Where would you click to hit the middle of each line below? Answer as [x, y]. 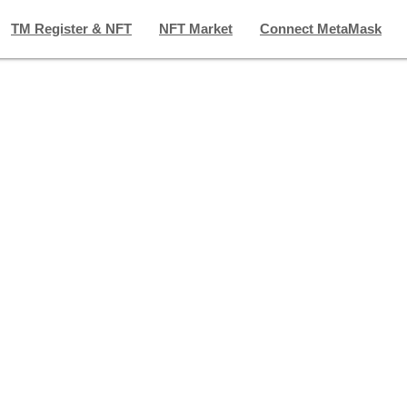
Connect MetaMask [321, 29]
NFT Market [196, 29]
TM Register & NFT [71, 29]
